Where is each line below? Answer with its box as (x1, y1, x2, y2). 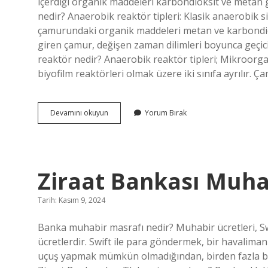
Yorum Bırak (145, 108, 187, 118)
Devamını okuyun (50, 108, 108, 118)
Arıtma (108, 118, 130, 128)
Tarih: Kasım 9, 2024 (38, 195, 105, 205)
